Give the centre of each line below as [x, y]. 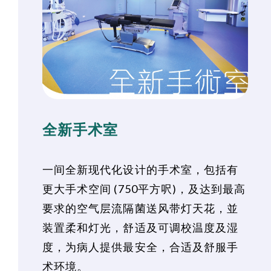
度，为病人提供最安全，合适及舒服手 [141, 247]
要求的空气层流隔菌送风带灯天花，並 [141, 208]
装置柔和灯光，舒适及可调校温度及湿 [141, 228]
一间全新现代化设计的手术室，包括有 [141, 170]
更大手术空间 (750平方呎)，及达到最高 [144, 189]
